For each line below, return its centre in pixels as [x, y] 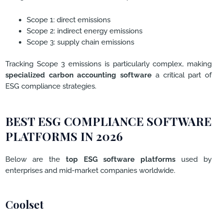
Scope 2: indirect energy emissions [84, 31]
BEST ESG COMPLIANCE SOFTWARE [108, 121]
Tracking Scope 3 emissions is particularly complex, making [108, 64]
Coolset [24, 205]
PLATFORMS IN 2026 [64, 136]
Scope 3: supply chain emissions [80, 42]
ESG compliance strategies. [51, 86]
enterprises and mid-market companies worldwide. [90, 170]
